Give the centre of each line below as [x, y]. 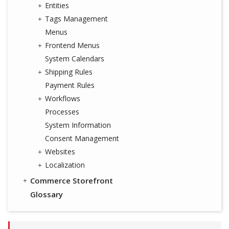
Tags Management [76, 19]
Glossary [47, 194]
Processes [62, 112]
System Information [78, 125]
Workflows [63, 98]
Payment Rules [70, 85]
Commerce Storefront [72, 180]
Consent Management [82, 138]
